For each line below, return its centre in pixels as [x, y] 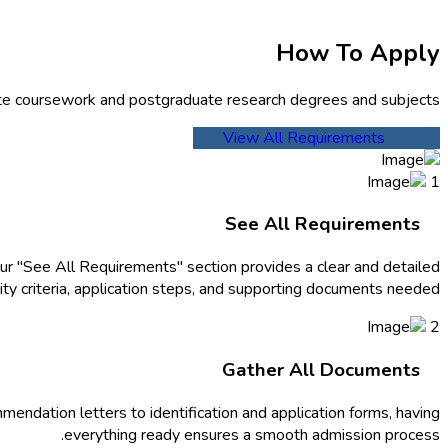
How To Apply [358, 52]
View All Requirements [304, 137]
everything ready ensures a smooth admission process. [252, 434]
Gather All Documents [321, 369]
